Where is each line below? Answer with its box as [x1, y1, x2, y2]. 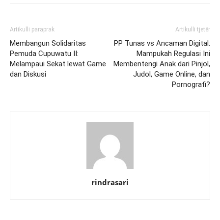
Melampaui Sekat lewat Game [10, 59, 106, 68]
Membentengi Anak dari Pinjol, [113, 59, 210, 68]
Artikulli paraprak [10, 26, 55, 33]
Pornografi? [172, 80, 210, 89]
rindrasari [91, 177, 129, 187]
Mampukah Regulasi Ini [137, 49, 210, 58]
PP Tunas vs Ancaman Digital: [114, 38, 210, 48]
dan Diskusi [10, 69, 46, 79]
